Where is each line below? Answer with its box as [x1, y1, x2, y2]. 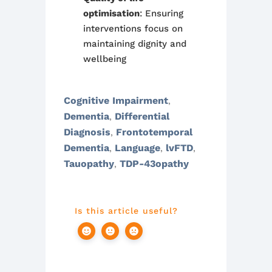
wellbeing [83, 53, 126, 64]
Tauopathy [64, 158, 114, 169]
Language [115, 142, 160, 154]
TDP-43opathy [120, 158, 189, 169]
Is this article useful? [75, 206, 178, 216]
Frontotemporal [116, 126, 192, 138]
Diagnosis [64, 126, 110, 138]
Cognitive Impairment [64, 95, 168, 106]
